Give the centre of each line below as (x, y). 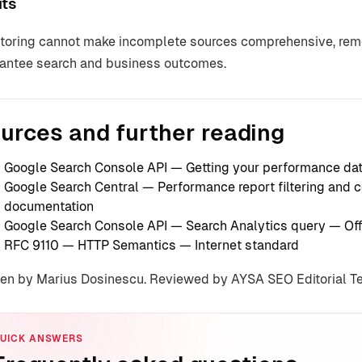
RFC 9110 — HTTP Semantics (90, 246)
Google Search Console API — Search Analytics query (165, 226)
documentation (49, 207)
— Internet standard (238, 246)
